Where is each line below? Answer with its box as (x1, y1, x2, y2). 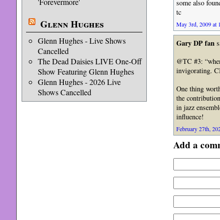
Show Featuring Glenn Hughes (37, 66, 134, 77)
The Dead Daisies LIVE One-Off (37, 56, 142, 66)
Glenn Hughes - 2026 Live (37, 77, 121, 87)
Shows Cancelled (37, 87, 91, 97)
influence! (176, 112, 204, 122)
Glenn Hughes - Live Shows (37, 35, 126, 46)
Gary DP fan (176, 38, 215, 49)
